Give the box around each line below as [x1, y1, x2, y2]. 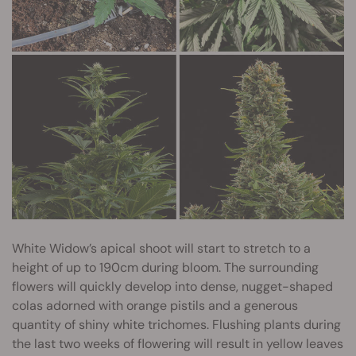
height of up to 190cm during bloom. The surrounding [12, 258, 319, 276]
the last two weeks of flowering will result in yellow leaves [12, 335, 343, 352]
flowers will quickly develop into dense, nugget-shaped [12, 277, 333, 295]
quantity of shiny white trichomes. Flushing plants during [12, 315, 341, 333]
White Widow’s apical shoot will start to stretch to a [12, 239, 311, 257]
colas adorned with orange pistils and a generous [12, 296, 298, 314]
